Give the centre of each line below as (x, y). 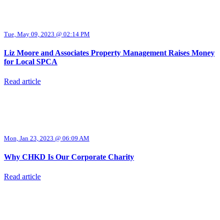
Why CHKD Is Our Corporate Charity (69, 157)
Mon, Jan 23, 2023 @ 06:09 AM (47, 138)
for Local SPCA (31, 62)
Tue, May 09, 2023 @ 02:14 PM (47, 34)
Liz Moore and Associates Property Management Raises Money (109, 53)
